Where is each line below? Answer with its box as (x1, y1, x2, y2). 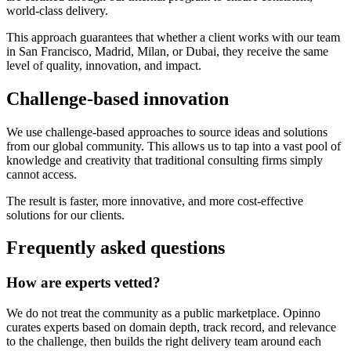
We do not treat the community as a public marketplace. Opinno (6, 306, 320, 320)
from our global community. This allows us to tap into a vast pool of (6, 139, 341, 153)
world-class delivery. (6, 3, 108, 17)
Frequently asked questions (6, 237, 225, 259)
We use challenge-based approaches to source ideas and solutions (6, 125, 327, 139)
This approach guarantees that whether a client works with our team (6, 30, 340, 44)
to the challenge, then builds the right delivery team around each (6, 335, 321, 349)
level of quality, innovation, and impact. (6, 58, 201, 72)
